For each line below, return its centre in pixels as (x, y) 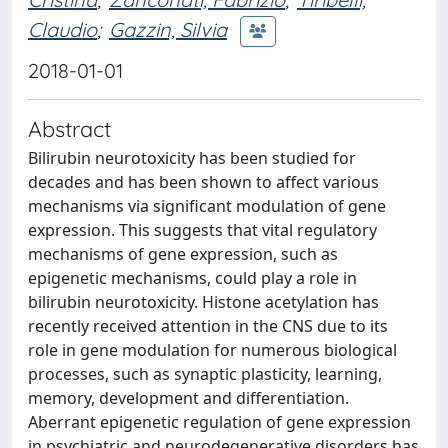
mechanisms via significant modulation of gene (207, 206)
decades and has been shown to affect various (203, 182)
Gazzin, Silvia (168, 29)
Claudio (62, 29)
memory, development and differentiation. (188, 398)
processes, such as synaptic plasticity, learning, (205, 374)
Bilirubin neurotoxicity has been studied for (192, 158)
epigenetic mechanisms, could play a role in (192, 278)
